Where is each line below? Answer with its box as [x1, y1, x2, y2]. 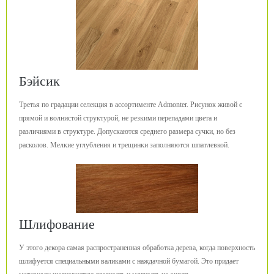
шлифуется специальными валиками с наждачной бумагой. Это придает [19, 257, 239, 265]
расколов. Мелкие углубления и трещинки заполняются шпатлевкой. [19, 141, 229, 149]
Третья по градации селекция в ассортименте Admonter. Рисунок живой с [19, 100, 242, 109]
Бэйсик [19, 73, 60, 89]
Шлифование [19, 217, 95, 232]
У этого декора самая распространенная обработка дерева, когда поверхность [19, 243, 255, 252]
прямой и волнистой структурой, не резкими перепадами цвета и [19, 114, 217, 122]
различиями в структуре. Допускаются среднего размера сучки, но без [19, 127, 235, 136]
